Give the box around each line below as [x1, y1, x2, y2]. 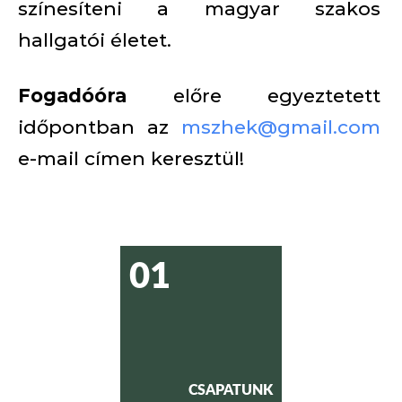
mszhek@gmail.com [181, 116, 380, 138]
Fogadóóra [18, 84, 127, 107]
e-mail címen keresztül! [18, 147, 244, 170]
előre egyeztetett [127, 84, 380, 107]
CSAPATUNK [188, 380, 273, 398]
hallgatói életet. [18, 29, 171, 51]
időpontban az [18, 116, 181, 138]
